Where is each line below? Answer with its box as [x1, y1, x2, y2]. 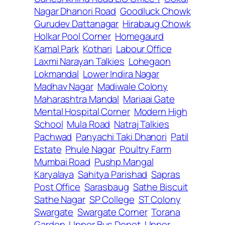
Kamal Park [34, 42, 79, 55]
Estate [34, 142, 62, 156]
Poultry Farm [119, 142, 171, 156]
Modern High [134, 104, 187, 118]
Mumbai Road [34, 155, 90, 168]
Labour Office [116, 42, 172, 55]
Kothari [82, 42, 113, 55]
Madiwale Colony [97, 79, 168, 93]
